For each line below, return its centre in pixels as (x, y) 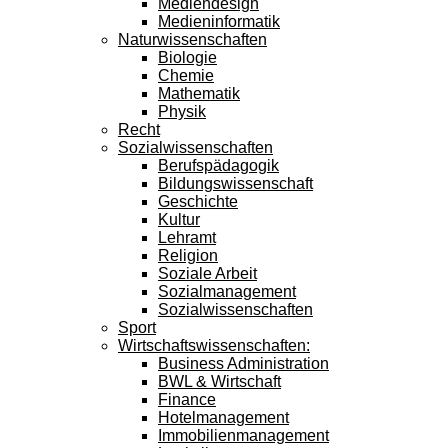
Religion (188, 255)
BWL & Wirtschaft (219, 381)
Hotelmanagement (223, 417)
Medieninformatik (219, 21)
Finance (187, 399)
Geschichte (198, 201)
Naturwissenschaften (192, 39)
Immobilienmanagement (243, 435)
